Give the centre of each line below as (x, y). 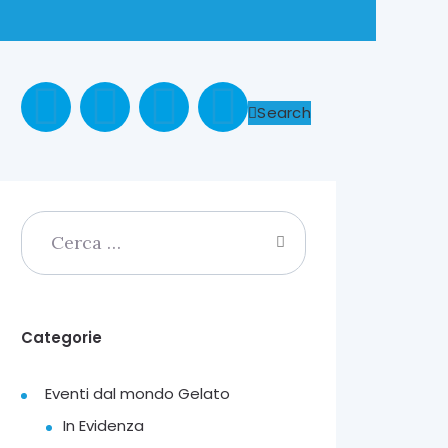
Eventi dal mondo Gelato (138, 394)
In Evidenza (104, 426)
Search (284, 112)
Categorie (61, 338)
